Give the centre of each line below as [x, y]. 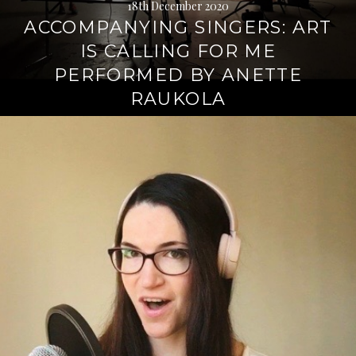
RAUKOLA [178, 99]
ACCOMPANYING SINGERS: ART [178, 27]
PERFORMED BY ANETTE [178, 75]
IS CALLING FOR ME [178, 51]
